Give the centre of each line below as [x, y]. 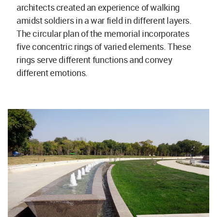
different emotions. [52, 73]
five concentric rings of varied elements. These [104, 46]
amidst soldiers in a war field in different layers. [104, 20]
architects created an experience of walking [98, 7]
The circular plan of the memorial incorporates [103, 33]
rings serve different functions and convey [94, 60]
